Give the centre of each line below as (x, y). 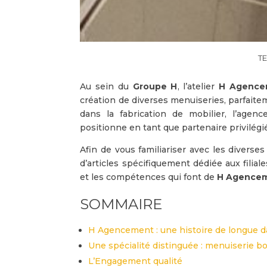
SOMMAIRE (121, 204)
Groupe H (155, 86)
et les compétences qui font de (149, 177)
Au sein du (106, 86)
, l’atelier (198, 86)
